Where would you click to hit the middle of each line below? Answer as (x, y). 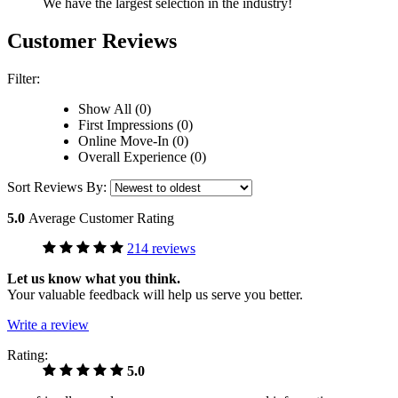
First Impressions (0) (135, 125)
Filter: (24, 79)
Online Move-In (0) (133, 141)
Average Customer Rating (101, 219)
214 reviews (161, 249)
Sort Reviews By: (59, 187)
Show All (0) (115, 109)
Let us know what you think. (94, 279)
